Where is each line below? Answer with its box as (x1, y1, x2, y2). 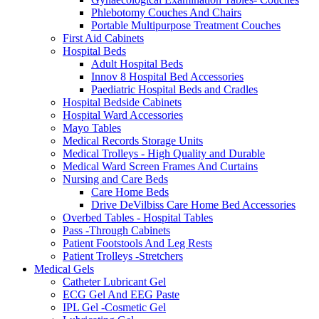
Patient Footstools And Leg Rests (63, 237, 212, 250)
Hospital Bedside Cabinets (63, 96, 182, 109)
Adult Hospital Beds (91, 58, 183, 70)
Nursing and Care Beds (63, 173, 168, 186)
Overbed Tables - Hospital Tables (63, 211, 213, 224)
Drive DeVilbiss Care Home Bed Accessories (91, 199, 296, 211)
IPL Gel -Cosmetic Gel (63, 301, 166, 314)
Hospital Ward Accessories (63, 109, 183, 122)
